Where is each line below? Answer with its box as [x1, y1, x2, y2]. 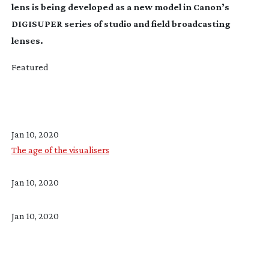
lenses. [11, 35, 43, 46]
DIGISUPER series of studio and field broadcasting [11, 18, 231, 29]
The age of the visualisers [11, 144, 109, 155]
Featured [11, 61, 49, 72]
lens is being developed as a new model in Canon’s [11, 1, 229, 12]
